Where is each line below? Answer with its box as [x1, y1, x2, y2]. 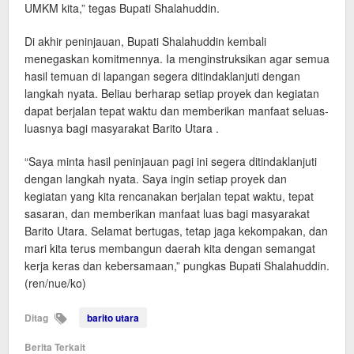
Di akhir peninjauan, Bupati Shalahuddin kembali [24, 32, 266, 49]
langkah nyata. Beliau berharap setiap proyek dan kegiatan [24, 85, 319, 101]
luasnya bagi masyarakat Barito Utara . [24, 119, 219, 136]
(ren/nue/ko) [24, 274, 86, 291]
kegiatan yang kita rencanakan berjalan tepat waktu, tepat [24, 187, 314, 204]
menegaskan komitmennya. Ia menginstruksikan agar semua [24, 50, 330, 66]
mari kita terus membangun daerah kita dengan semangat [24, 239, 315, 256]
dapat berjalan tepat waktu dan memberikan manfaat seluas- [24, 102, 329, 119]
